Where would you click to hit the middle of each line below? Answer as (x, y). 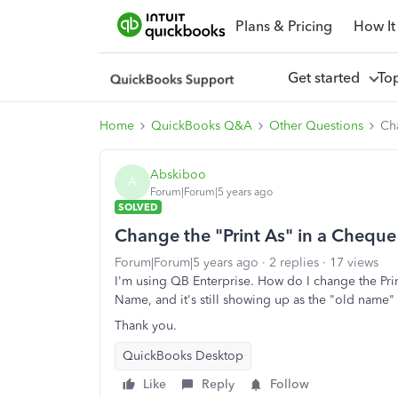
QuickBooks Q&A (202, 126)
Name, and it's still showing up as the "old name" (255, 300)
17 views (354, 263)
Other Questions (316, 126)
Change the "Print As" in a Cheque (255, 235)
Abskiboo (178, 174)
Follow (290, 384)
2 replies (294, 263)
